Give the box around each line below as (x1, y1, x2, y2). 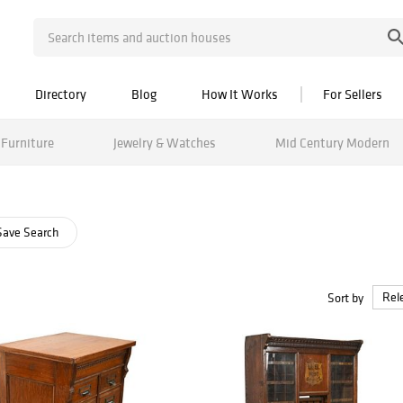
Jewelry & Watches (112, 133, 216, 151)
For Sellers (323, 85, 382, 103)
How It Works (201, 85, 278, 103)
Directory (35, 85, 86, 103)
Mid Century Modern (274, 133, 390, 151)
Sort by (327, 289, 363, 306)
